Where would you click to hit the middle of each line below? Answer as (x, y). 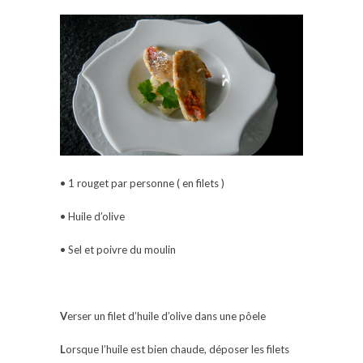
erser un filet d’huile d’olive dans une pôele (167, 316)
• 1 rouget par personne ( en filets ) (142, 183)
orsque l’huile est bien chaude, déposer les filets (177, 349)
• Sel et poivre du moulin (118, 249)
